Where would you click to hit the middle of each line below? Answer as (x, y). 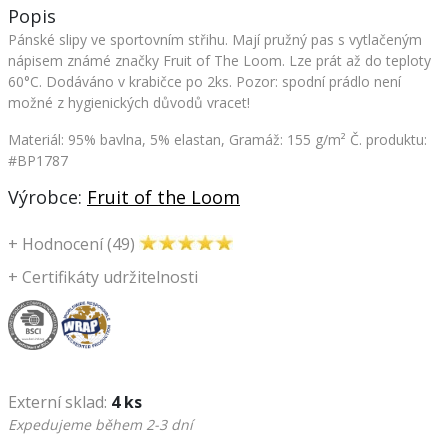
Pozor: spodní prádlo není (316, 81)
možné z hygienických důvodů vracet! (129, 102)
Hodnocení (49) (76, 243)
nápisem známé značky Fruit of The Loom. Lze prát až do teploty (219, 60)
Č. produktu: (388, 139)
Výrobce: (47, 196)
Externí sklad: (57, 401)
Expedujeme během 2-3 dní (100, 424)
